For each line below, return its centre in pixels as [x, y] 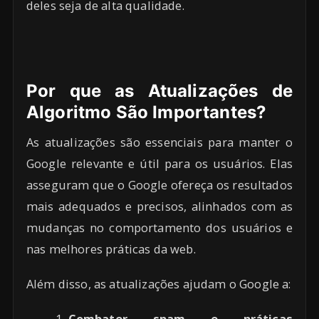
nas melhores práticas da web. [111, 249]
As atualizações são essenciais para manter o [159, 142]
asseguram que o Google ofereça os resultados [159, 185]
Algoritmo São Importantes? [147, 113]
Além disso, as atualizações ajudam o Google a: [159, 284]
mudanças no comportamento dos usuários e [159, 228]
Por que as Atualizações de [159, 91]
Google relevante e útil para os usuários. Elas [159, 164]
